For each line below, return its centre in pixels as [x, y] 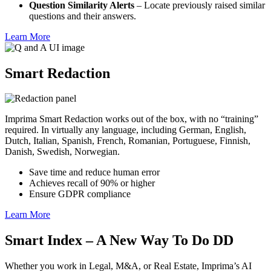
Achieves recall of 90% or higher [92, 183]
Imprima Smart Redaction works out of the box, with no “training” [132, 119]
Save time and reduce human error [94, 172]
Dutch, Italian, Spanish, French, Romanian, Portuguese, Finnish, [128, 141]
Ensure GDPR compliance [80, 194]
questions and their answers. [83, 16]
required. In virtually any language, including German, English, [126, 130]
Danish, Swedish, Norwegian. [62, 152]
